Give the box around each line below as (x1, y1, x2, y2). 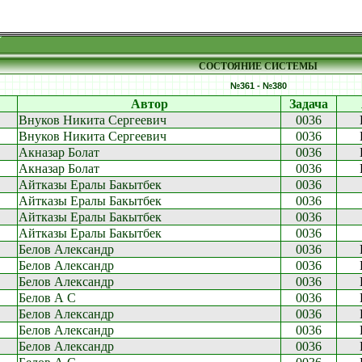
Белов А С (19, 291, 76, 305)
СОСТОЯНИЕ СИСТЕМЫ (199, 61, 318, 72)
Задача (289, 97, 328, 111)
